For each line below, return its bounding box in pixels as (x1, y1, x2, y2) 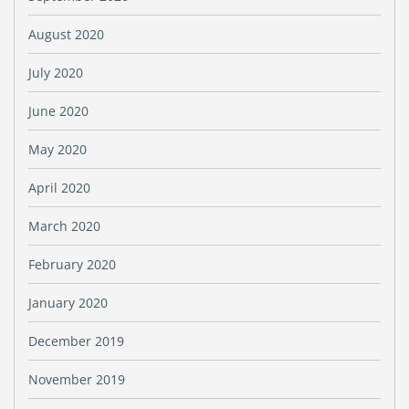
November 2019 (28, 371, 125, 388)
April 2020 (28, 179, 90, 196)
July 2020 (28, 64, 83, 81)
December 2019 (28, 332, 124, 350)
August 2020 (28, 26, 104, 43)
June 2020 (28, 102, 89, 120)
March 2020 (28, 217, 100, 235)
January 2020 (28, 294, 108, 311)
